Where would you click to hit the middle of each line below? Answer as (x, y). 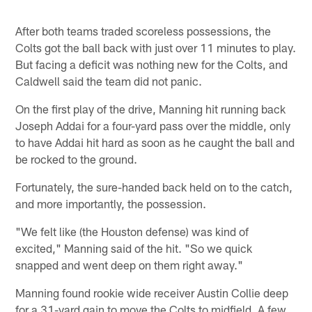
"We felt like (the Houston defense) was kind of (132, 231)
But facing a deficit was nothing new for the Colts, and (152, 64)
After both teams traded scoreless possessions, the (143, 30)
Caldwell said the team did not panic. (109, 80)
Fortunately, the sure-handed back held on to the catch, (154, 186)
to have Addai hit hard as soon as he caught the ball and (155, 142)
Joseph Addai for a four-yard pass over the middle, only (153, 125)
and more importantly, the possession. (111, 203)
